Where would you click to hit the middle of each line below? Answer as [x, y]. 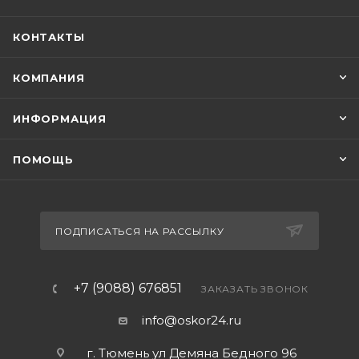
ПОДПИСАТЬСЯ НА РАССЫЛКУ [140, 231]
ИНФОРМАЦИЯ [60, 119]
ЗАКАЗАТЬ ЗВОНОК [255, 289]
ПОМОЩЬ [43, 159]
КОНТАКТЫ [49, 37]
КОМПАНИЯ [49, 78]
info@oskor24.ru [191, 320]
